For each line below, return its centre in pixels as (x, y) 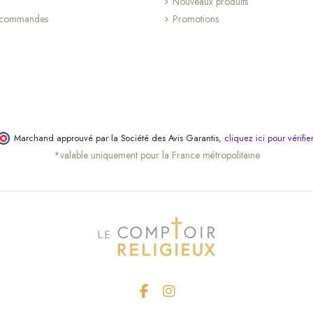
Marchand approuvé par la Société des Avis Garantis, (119, 139)
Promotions (195, 19)
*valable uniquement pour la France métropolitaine (156, 155)
